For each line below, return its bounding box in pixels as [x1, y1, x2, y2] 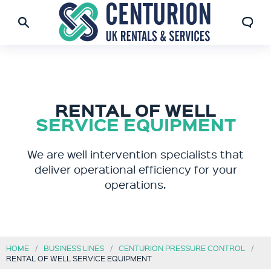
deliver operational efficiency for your [34, 162, 237, 177]
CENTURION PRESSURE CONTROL [119, 243, 245, 253]
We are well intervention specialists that [27, 146, 244, 162]
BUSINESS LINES [44, 243, 104, 253]
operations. [105, 177, 166, 192]
